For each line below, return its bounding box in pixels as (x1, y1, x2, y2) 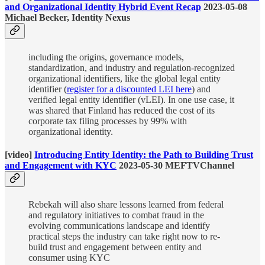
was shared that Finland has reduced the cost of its (28, 105, 215, 115)
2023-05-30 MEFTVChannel (117, 160, 234, 170)
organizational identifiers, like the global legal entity (28, 73, 221, 83)
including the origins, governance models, (28, 51, 184, 62)
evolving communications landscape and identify (28, 221, 210, 231)
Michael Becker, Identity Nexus (5, 12, 130, 23)
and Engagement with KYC (5, 160, 117, 170)
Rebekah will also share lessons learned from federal (28, 199, 224, 210)
